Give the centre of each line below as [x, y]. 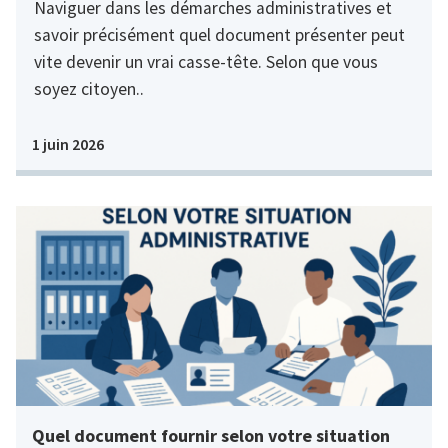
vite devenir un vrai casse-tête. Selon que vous [205, 61]
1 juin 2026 [68, 143]
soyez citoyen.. [88, 88]
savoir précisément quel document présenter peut [219, 34]
